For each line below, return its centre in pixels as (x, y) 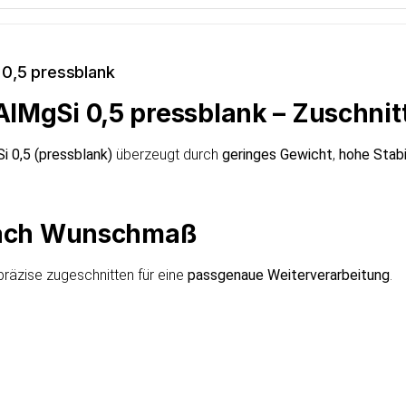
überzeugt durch (167, 154)
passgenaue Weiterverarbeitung (289, 275)
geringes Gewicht (277, 154)
